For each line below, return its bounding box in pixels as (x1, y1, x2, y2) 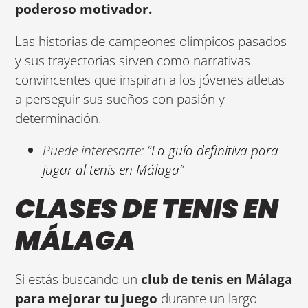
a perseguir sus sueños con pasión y (15, 89, 225, 109)
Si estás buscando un (15, 269, 138, 288)
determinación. (15, 109, 102, 128)
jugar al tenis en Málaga (43, 160, 180, 179)
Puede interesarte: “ (43, 141, 152, 160)
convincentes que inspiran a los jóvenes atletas (15, 70, 285, 89)
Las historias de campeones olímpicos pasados (15, 32, 287, 51)
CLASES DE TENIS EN (15, 190, 279, 227)
